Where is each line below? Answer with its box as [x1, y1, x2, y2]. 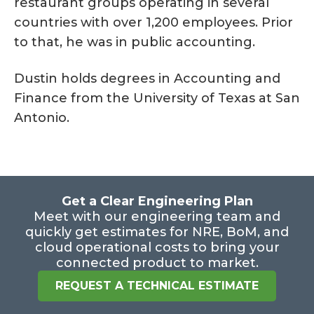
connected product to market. [55, 255, 259, 271]
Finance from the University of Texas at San [14, 90, 300, 107]
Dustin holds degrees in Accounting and [14, 71, 280, 87]
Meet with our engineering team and [34, 209, 280, 225]
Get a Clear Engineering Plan [61, 193, 253, 210]
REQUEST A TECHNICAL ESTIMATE [55, 279, 259, 293]
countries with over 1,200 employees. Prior [14, 15, 293, 31]
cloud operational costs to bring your [34, 240, 280, 256]
